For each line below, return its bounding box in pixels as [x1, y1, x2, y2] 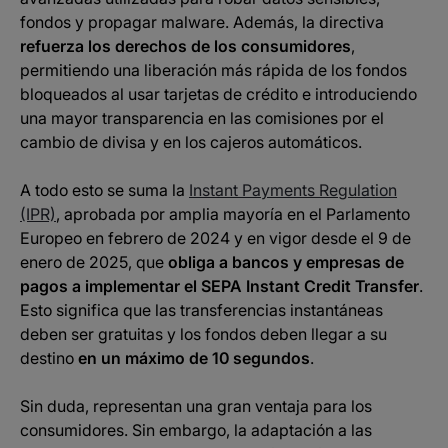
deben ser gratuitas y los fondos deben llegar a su [20, 324, 387, 344]
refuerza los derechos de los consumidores [20, 36, 351, 56]
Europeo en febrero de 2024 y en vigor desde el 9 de [20, 228, 411, 248]
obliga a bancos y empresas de [168, 252, 404, 272]
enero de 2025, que [20, 252, 168, 272]
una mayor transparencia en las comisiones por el [20, 108, 384, 128]
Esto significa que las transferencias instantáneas [20, 300, 383, 320]
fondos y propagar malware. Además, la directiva [20, 12, 384, 32]
